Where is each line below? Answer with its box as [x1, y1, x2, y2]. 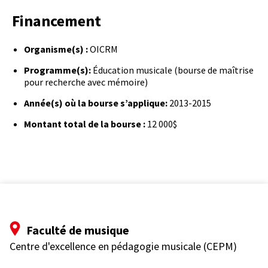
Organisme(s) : [24, 42, 88, 55]
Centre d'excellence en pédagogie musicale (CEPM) [10, 239, 237, 253]
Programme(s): [24, 63, 91, 76]
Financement [12, 11, 101, 31]
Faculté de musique [26, 222, 129, 237]
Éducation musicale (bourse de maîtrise [91, 63, 254, 76]
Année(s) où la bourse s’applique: [24, 96, 169, 109]
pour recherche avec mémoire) [24, 75, 148, 88]
